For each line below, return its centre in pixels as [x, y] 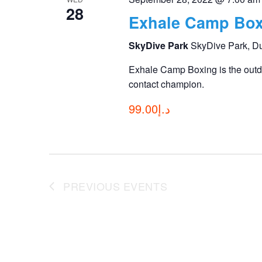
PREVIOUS [93, 186]
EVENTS [145, 186]
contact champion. [166, 84]
